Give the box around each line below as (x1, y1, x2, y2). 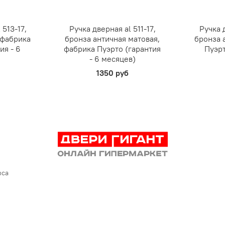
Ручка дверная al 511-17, (69, 24, 156, 34)
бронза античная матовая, (65, 34, 160, 44)
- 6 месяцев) (89, 54, 136, 64)
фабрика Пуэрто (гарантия (64, 44, 161, 54)
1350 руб (96, 68, 129, 78)
